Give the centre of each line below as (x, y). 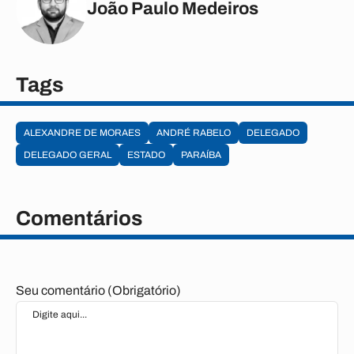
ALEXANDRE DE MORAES (82, 133)
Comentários (79, 218)
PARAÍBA (201, 155)
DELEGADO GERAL (68, 155)
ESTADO (146, 155)
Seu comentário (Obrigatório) (98, 290)
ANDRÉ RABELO (194, 133)
